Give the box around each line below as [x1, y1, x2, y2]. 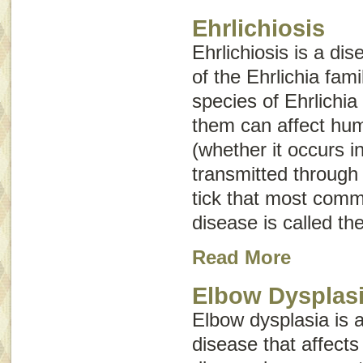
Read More [192, 246, 291, 268]
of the [192, 65, 246, 88]
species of [192, 89, 284, 112]
